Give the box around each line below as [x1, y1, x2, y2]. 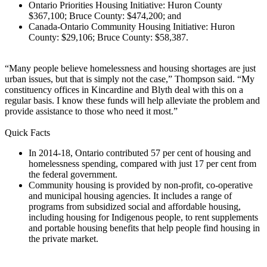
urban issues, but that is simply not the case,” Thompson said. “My [5, 73, 254, 84]
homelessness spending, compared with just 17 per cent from [29, 158, 256, 169]
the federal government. [29, 169, 117, 179]
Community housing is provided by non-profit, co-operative [29, 179, 253, 190]
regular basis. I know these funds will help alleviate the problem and [5, 95, 260, 105]
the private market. [29, 233, 103, 244]
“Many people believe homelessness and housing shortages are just [5, 63, 256, 73]
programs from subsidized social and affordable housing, [29, 201, 241, 212]
